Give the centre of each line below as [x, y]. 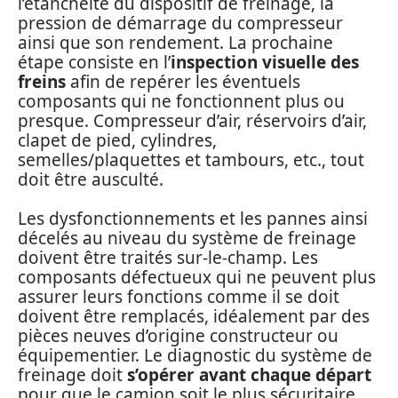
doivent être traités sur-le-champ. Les [168, 258]
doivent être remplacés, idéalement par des [194, 317]
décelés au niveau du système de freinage [187, 239]
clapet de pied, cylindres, [117, 140]
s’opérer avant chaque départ [249, 375]
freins [42, 81]
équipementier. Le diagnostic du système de [195, 356]
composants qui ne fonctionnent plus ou [181, 101]
